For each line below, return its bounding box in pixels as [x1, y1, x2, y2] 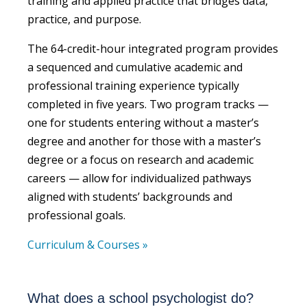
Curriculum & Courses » [27, 236, 148, 252]
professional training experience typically [27, 77, 239, 93]
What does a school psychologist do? [27, 290, 254, 306]
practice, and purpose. [27, 11, 141, 27]
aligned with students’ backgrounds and [27, 188, 232, 204]
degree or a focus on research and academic [27, 151, 254, 167]
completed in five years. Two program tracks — [27, 96, 269, 112]
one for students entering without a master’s [27, 114, 259, 130]
